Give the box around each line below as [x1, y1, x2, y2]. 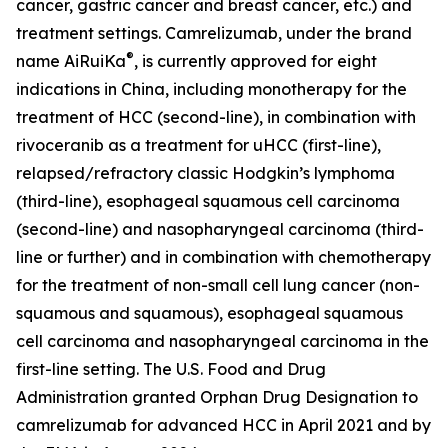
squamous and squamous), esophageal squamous [16, 303, 403, 323]
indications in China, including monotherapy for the [16, 79, 407, 99]
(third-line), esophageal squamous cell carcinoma [16, 191, 400, 211]
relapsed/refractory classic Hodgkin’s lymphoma [16, 163, 395, 183]
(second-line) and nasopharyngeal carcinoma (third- [16, 219, 424, 239]
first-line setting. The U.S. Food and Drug [16, 359, 326, 379]
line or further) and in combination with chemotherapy [16, 247, 431, 267]
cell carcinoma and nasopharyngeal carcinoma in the [16, 331, 429, 351]
